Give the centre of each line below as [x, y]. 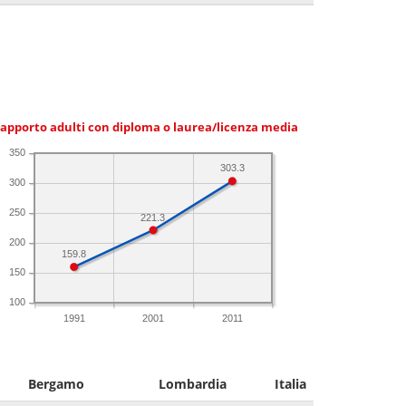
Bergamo [56, 383]
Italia [290, 383]
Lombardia [193, 383]
